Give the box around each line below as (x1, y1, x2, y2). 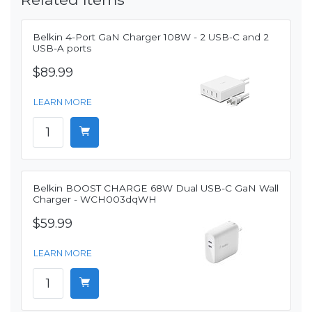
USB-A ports (33, 42, 91, 54)
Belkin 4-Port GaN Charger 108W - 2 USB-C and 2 (33, 31, 269, 43)
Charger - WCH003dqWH (33, 194, 157, 205)
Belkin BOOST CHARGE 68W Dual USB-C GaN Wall (33, 182, 279, 194)
